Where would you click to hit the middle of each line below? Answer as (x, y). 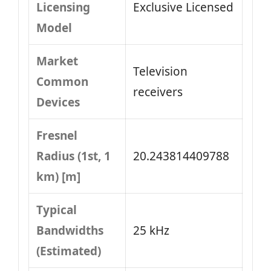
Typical (57, 210)
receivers (158, 92)
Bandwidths (70, 230)
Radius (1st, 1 (73, 156)
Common (62, 82)
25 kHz (151, 230)
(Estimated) (69, 251)
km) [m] (58, 177)
